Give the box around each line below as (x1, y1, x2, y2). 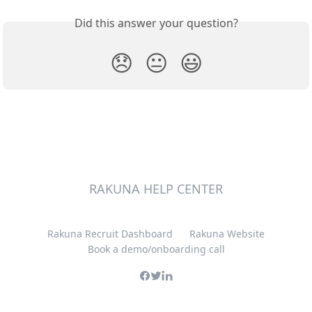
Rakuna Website (189, 227, 265, 241)
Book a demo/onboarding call (87, 242, 225, 256)
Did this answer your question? (74, 15, 238, 31)
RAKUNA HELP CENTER (89, 180, 223, 198)
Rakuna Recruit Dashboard (47, 227, 173, 241)
